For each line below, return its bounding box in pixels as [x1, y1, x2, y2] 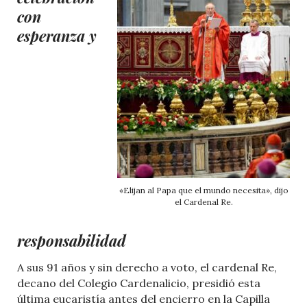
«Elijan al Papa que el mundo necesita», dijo [119, 185, 288, 196]
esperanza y [17, 25, 97, 46]
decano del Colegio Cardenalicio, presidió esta [17, 276, 260, 291]
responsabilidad [17, 230, 126, 251]
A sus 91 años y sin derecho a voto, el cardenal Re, [17, 260, 277, 275]
